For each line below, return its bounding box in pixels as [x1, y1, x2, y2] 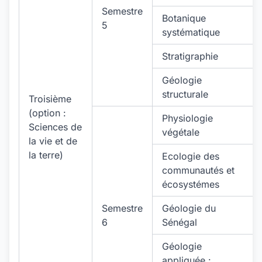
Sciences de [29, 121, 82, 133]
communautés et [162, 164, 235, 176]
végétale [162, 126, 199, 138]
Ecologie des [162, 150, 219, 162]
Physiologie [162, 112, 213, 124]
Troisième [29, 93, 71, 105]
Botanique [162, 12, 206, 24]
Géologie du [162, 202, 216, 214]
